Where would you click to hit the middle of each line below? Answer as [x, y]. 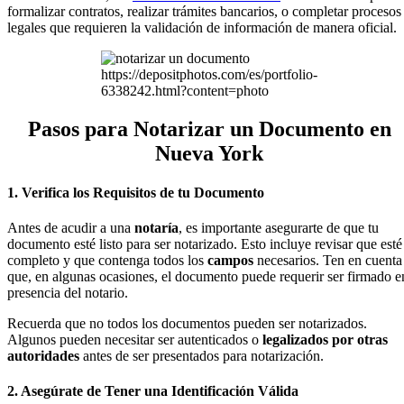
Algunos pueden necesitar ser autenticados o [135, 340]
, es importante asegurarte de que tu [279, 228]
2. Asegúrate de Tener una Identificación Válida [153, 391]
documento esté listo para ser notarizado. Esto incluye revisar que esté [205, 244]
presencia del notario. [68, 293]
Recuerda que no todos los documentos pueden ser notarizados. [187, 324]
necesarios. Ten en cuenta [330, 261]
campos [232, 261]
